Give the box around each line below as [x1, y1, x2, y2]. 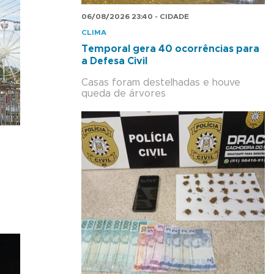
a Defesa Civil [81, 56, 147, 66]
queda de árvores [81, 88, 166, 98]
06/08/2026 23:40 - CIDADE [81, 12, 189, 20]
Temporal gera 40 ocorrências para [81, 43, 259, 54]
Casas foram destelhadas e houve [81, 77, 240, 87]
